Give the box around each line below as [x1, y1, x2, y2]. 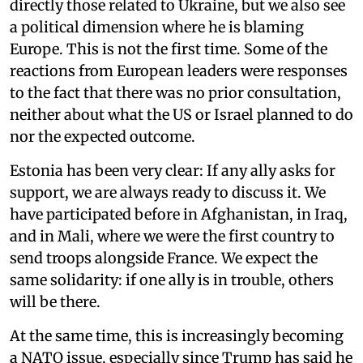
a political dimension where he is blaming [10, 17, 304, 36]
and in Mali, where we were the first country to [10, 226, 335, 246]
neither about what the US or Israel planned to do [10, 105, 353, 124]
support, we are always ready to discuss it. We [10, 182, 326, 202]
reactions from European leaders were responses [10, 61, 348, 80]
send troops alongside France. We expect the [10, 248, 318, 267]
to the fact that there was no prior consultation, [10, 83, 341, 102]
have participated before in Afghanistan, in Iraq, [10, 204, 348, 224]
